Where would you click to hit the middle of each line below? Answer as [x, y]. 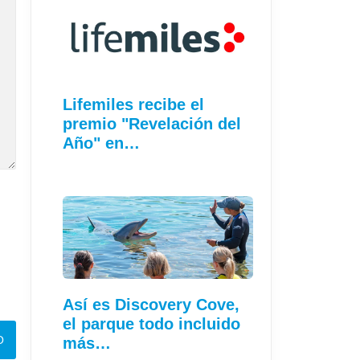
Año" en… [101, 143]
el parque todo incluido [151, 324]
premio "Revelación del [152, 124]
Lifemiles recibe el [133, 105]
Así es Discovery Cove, [151, 305]
